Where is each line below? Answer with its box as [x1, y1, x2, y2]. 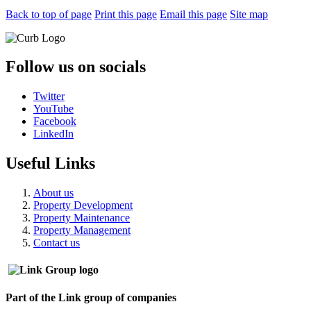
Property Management [33, 224, 131, 237]
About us [33, 187, 74, 199]
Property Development [33, 199, 133, 212]
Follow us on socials [6, 58, 146, 76]
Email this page [160, 8, 227, 20]
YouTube [33, 103, 74, 115]
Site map [230, 8, 268, 20]
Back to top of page [6, 8, 92, 20]
